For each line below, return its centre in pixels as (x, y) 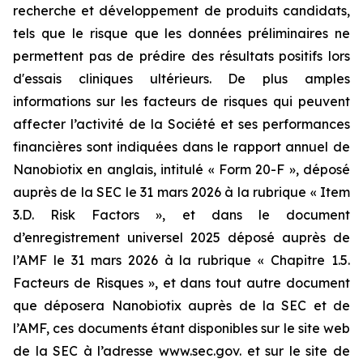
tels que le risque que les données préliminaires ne (181, 33)
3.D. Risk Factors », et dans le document (181, 215)
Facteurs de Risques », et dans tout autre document (181, 283)
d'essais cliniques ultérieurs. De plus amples (181, 79)
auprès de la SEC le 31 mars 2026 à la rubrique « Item (181, 192)
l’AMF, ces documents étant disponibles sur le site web (181, 328)
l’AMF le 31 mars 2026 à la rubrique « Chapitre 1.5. (181, 260)
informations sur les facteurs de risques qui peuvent (181, 101)
